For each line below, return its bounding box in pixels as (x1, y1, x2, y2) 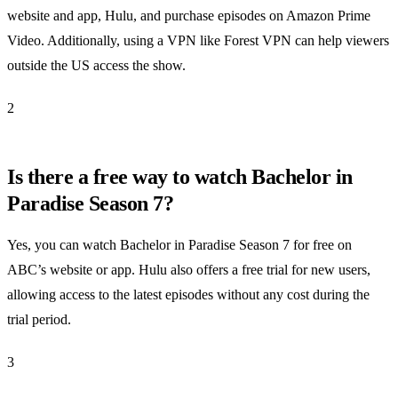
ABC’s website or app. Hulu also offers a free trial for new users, (7, 261, 370, 277)
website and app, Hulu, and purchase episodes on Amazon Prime (7, 7, 370, 23)
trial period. (7, 311, 71, 327)
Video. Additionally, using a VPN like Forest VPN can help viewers (7, 32, 389, 48)
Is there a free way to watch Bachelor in (7, 164, 353, 188)
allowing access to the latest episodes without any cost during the (7, 286, 370, 302)
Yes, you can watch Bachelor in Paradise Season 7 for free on (7, 236, 352, 252)
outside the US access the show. (7, 57, 186, 73)
